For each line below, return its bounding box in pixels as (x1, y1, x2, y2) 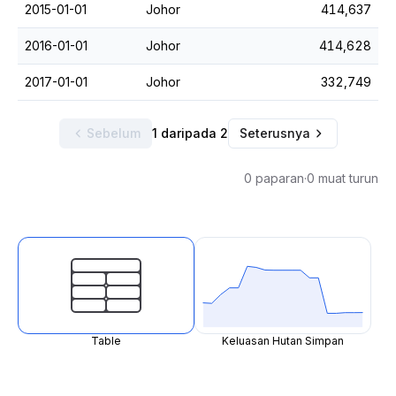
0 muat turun (307, 171, 378, 186)
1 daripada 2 (151, 126, 228, 141)
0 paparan (244, 171, 304, 186)
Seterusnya (239, 126, 310, 141)
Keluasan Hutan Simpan (222, 334, 344, 347)
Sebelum (86, 126, 141, 141)
